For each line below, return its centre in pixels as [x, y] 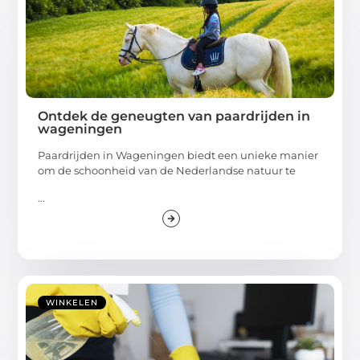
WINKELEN [72, 302]
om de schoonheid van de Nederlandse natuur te [167, 171]
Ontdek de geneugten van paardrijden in [174, 117]
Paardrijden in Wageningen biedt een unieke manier [178, 155]
